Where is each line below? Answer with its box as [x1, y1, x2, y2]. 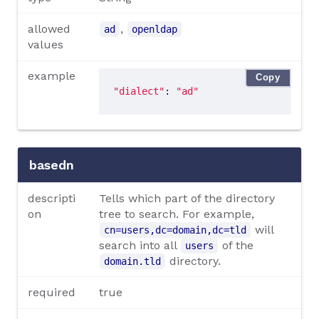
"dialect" [113, 85, 164, 98]
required [28, 285, 76, 299]
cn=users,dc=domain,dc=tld [103, 224, 246, 236]
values [28, 38, 64, 52]
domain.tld [103, 255, 161, 267]
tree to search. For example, [98, 206, 254, 221]
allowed [28, 22, 71, 36]
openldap [131, 23, 177, 36]
